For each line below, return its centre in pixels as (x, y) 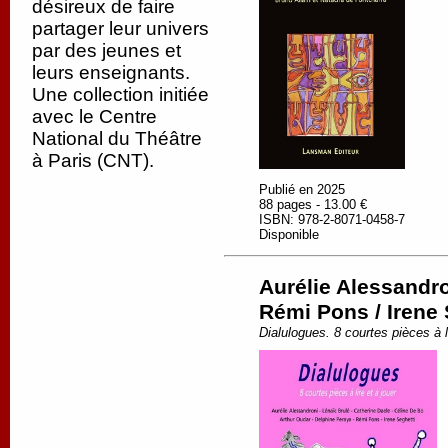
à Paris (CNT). (93, 160)
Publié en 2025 (302, 190)
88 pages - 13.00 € (313, 205)
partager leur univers (120, 28)
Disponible (289, 235)
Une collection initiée (120, 94)
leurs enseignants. (111, 72)
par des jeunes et (106, 50)
